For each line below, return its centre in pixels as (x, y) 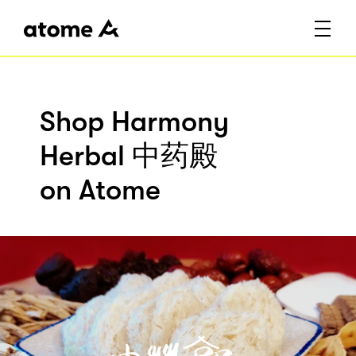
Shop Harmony (134, 122)
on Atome (100, 191)
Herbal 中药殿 (129, 157)
